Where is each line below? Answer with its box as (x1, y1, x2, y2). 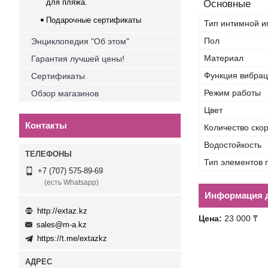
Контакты (25, 120, 67, 130)
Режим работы (204, 88, 261, 98)
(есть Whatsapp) (44, 178, 99, 187)
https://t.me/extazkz (37, 234, 107, 243)
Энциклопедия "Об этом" (31, 36, 129, 46)
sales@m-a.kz (36, 220, 87, 230)
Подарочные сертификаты (46, 16, 141, 25)
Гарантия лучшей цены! (31, 54, 124, 63)
